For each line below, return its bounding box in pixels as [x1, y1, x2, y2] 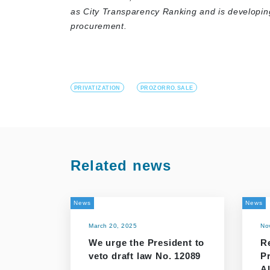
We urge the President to [89, 237, 205, 248]
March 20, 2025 [89, 222, 137, 229]
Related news [71, 157, 172, 174]
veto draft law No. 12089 [89, 251, 201, 261]
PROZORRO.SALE [140, 85, 193, 91]
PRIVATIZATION [74, 85, 121, 91]
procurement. [71, 21, 127, 31]
